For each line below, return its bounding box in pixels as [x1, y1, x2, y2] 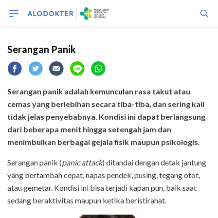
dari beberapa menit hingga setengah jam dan [7, 125, 171, 134]
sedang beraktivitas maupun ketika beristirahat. [7, 196, 166, 205]
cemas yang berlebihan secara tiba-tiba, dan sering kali [7, 99, 204, 109]
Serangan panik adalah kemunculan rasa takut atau [7, 87, 190, 96]
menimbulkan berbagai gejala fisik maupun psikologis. [7, 137, 200, 146]
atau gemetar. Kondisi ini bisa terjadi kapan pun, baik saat [7, 183, 197, 192]
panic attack [62, 158, 102, 167]
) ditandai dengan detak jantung [102, 158, 206, 167]
